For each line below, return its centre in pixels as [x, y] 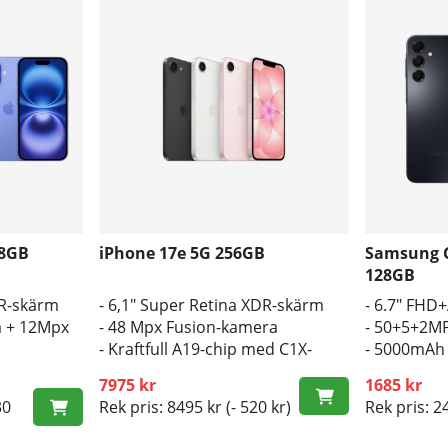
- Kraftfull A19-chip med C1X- [206, 348]
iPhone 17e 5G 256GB [182, 252]
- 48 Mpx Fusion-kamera [189, 326]
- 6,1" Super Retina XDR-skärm [212, 304]
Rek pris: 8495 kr [161, 406]
